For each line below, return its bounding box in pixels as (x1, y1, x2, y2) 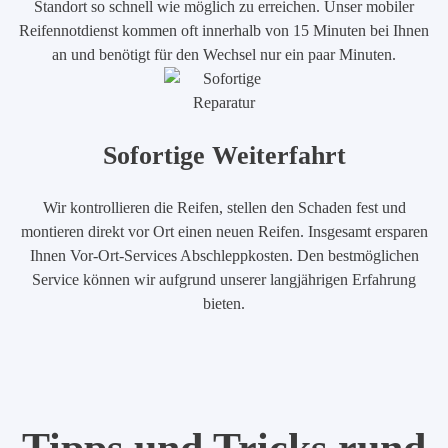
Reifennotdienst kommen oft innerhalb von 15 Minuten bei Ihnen (19, 21, 429, 39)
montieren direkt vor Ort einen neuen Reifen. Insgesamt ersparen (20, 222, 428, 240)
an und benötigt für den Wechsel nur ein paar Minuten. (52, 45, 396, 63)
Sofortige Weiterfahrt (102, 140, 346, 170)
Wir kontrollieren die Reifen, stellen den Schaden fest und (42, 198, 406, 216)
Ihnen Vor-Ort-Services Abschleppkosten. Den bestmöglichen (29, 246, 419, 264)
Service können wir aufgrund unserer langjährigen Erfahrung (32, 270, 416, 288)
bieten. (203, 294, 245, 312)
